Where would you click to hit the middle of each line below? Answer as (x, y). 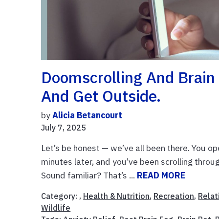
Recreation (174, 196)
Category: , (62, 196)
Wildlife (56, 208)
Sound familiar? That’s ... (89, 175)
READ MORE (161, 175)
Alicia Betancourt (88, 115)
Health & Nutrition (117, 196)
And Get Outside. (101, 96)
